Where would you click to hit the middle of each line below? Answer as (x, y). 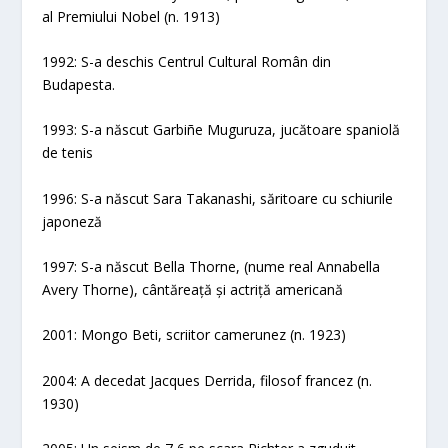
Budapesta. (79, 84)
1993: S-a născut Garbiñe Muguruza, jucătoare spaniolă (221, 130)
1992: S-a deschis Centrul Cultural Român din (187, 61)
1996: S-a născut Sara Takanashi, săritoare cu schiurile (218, 198)
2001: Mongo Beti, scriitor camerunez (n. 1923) (194, 335)
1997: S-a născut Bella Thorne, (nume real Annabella (211, 267)
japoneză (72, 221)
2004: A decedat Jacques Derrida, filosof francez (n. (207, 380)
